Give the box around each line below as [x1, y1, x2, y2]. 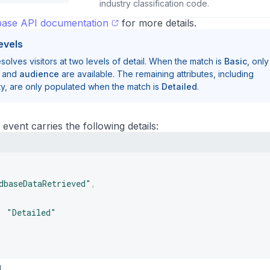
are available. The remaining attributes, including [59, 69, 254, 80]
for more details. [118, 17, 196, 30]
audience [19, 69, 59, 80]
